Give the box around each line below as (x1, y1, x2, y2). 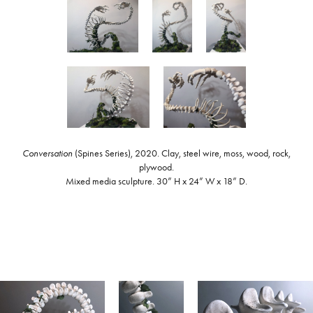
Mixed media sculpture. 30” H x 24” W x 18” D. (66, 175, 247, 187)
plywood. (139, 161, 174, 173)
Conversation (22, 147, 73, 159)
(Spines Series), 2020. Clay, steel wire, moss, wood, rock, (73, 147, 291, 159)
